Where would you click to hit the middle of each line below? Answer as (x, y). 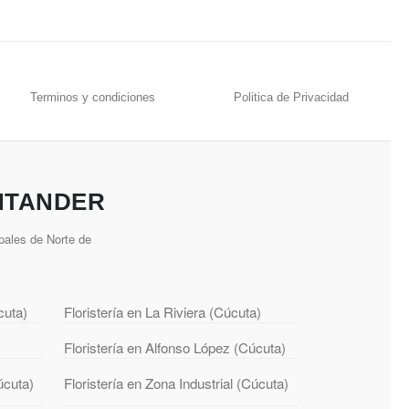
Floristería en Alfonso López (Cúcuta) (174, 348)
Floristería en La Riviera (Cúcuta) (162, 312)
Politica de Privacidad (292, 98)
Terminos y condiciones (93, 98)
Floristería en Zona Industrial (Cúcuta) (176, 383)
